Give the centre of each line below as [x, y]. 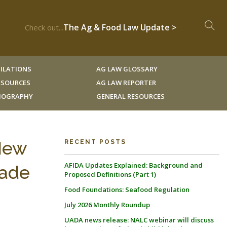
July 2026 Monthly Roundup [107, 205]
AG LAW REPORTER [126, 83]
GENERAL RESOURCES [130, 96]
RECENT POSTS [95, 142]
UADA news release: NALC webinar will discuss [139, 220]
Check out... [44, 27]
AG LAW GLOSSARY [127, 69]
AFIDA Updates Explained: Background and [134, 165]
